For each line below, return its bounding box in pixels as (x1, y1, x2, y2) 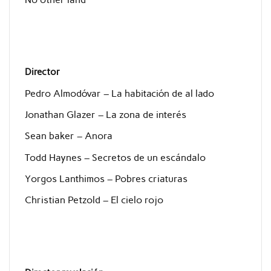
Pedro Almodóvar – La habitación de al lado (24, 87, 214, 99)
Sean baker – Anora (24, 130, 113, 142)
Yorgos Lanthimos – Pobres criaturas (24, 173, 188, 185)
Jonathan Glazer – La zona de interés (24, 108, 186, 120)
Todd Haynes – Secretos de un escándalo (24, 151, 206, 163)
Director (24, 67, 60, 78)
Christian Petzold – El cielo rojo (24, 194, 163, 206)
